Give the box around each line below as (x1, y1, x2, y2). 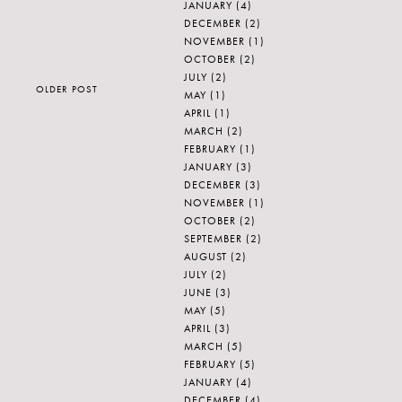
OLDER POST (36, 83, 98, 96)
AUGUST (184, 249, 227, 264)
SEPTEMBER (184, 232, 242, 246)
